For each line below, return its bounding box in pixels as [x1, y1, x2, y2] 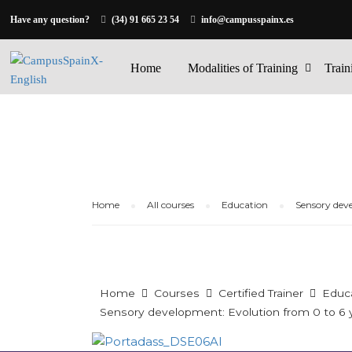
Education [222, 199, 268, 211]
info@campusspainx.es [201, 14, 295, 25]
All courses [147, 199, 194, 211]
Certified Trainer [218, 286, 303, 299]
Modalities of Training [188, 61, 299, 75]
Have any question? [10, 14, 90, 25]
